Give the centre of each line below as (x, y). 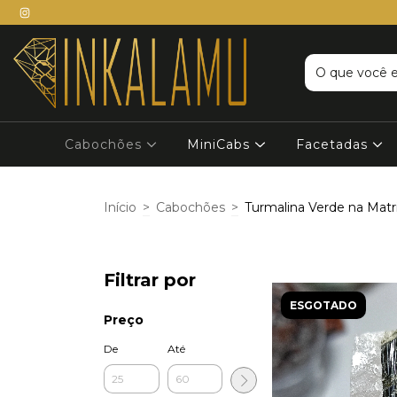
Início (120, 208)
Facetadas (334, 144)
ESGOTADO (323, 305)
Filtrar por (150, 280)
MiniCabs (221, 144)
